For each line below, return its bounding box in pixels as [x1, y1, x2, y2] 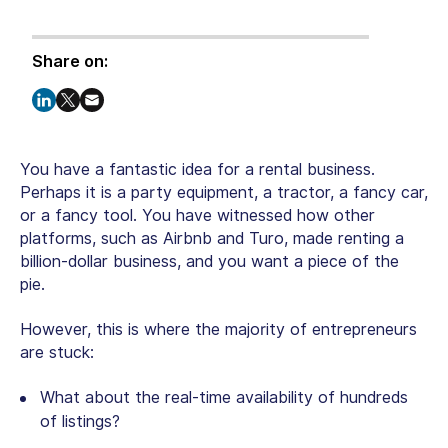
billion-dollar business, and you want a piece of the [20, 251, 399, 271]
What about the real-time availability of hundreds [40, 387, 408, 407]
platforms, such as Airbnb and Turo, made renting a [20, 228, 404, 248]
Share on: [32, 51, 108, 71]
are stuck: [20, 342, 99, 362]
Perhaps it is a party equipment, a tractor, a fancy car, [20, 182, 428, 202]
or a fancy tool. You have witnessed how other [20, 205, 375, 225]
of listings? [40, 411, 120, 431]
